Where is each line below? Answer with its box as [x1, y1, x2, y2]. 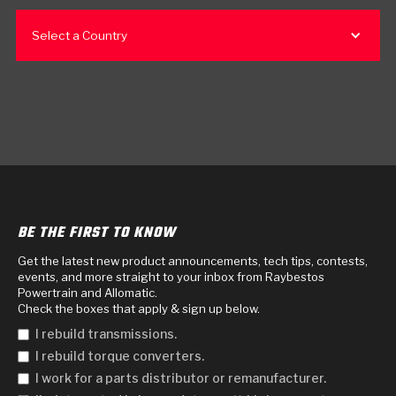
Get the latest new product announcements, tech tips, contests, [18, 253, 368, 268]
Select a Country [31, 27, 127, 42]
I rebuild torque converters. [35, 347, 204, 363]
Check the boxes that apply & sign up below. [18, 301, 260, 316]
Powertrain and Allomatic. [18, 285, 157, 300]
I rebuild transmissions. [35, 325, 177, 341]
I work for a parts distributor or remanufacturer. [35, 369, 326, 385]
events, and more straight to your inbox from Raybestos [18, 269, 324, 284]
